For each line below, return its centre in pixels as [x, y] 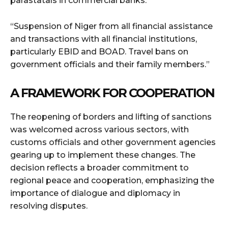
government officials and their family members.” [110, 65]
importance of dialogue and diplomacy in [95, 193]
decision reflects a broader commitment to [99, 168]
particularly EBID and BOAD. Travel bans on [99, 52]
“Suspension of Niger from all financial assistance [111, 26]
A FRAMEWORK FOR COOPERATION [112, 93]
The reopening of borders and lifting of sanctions [111, 117]
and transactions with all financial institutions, [104, 39]
